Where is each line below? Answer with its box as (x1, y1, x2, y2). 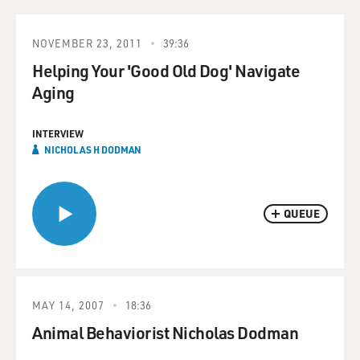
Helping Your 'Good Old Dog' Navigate (32, 59, 300, 81)
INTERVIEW (32, 127, 84, 140)
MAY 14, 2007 (32, 298, 104, 312)
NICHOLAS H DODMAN (44, 143, 141, 156)
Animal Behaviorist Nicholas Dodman (32, 321, 298, 343)
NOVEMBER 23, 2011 (32, 36, 142, 50)
